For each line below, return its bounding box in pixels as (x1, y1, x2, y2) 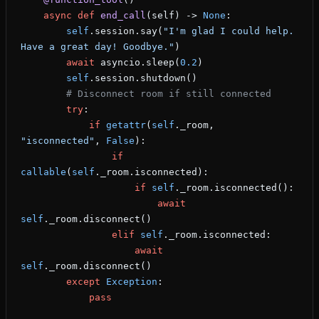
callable (21, 167, 66, 178)
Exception (100, 276, 157, 288)
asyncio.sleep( (95, 57, 180, 68)
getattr (100, 120, 146, 131)
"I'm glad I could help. (163, 26, 294, 37)
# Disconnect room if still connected (66, 88, 271, 100)
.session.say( (89, 26, 163, 37)
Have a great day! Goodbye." (21, 41, 174, 53)
